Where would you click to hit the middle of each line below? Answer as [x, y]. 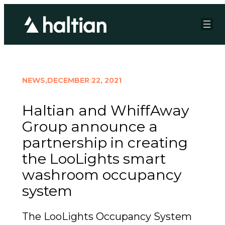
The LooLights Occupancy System [107, 217]
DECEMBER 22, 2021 [84, 81]
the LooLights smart [94, 159]
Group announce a [90, 127]
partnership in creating [105, 143]
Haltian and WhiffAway [105, 110]
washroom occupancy [102, 175]
